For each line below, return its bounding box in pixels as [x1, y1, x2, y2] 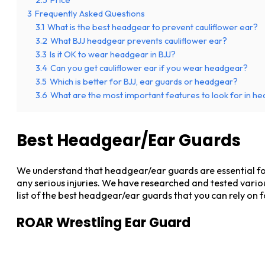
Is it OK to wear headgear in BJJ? [50, 49, 176, 60]
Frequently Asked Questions [35, 8, 145, 20]
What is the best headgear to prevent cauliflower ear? [47, 21, 258, 33]
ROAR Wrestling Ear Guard [17, 214, 190, 232]
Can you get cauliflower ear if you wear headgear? [50, 62, 248, 74]
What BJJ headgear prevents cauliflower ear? [50, 35, 227, 47]
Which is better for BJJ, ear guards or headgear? [50, 76, 238, 88]
